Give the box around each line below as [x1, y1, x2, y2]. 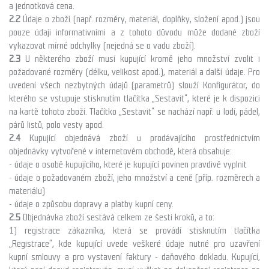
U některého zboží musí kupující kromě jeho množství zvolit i [20, 53, 260, 64]
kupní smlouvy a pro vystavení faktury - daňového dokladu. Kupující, [9, 252, 260, 262]
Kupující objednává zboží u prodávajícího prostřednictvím [29, 133, 260, 144]
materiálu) [9, 186, 45, 196]
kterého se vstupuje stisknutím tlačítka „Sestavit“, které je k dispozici [9, 93, 260, 104]
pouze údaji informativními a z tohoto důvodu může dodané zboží [9, 27, 260, 38]
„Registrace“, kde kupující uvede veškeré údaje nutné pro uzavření [9, 238, 260, 249]
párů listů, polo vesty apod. [9, 119, 104, 130]
